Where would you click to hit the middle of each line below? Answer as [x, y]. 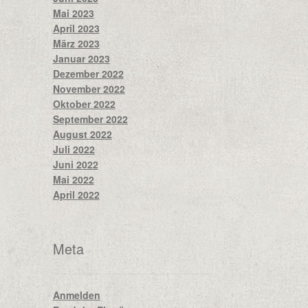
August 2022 [82, 134]
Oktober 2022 [84, 103]
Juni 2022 [75, 164]
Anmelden [76, 295]
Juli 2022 [74, 149]
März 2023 [76, 43]
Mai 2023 [73, 13]
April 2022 [76, 194]
